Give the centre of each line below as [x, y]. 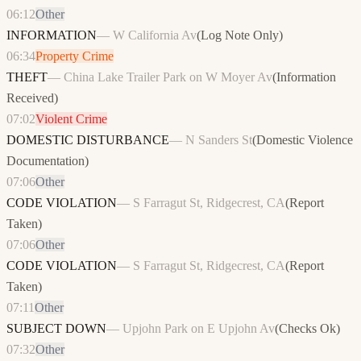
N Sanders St [219, 140]
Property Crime [75, 56]
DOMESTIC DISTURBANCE [88, 140]
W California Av [155, 35]
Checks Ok [307, 329]
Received [30, 98]
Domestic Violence [305, 140]
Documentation [46, 161]
